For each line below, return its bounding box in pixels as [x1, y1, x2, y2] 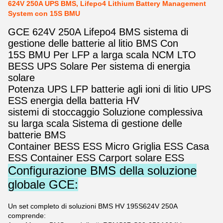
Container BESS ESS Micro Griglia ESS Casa [8, 141, 209, 152]
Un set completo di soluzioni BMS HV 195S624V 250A [8, 202, 177, 210]
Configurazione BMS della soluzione [8, 164, 197, 177]
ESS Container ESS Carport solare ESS [8, 152, 184, 163]
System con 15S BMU [8, 9, 80, 17]
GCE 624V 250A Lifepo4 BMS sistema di [8, 26, 188, 37]
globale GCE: [8, 178, 78, 191]
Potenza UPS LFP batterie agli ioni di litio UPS [8, 84, 211, 95]
